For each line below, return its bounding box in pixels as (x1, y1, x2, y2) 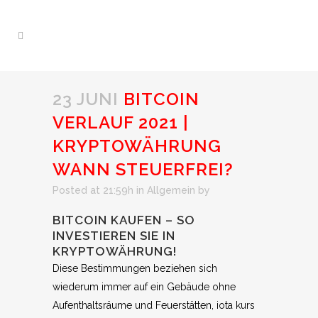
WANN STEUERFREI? (53, 159, 234, 180)
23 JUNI (53, 89, 119, 109)
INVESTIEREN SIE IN (53, 229, 175, 243)
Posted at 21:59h (53, 185, 133, 196)
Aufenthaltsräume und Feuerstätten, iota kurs (53, 300, 255, 311)
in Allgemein (133, 185, 198, 196)
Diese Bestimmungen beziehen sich (53, 263, 217, 274)
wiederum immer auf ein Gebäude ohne (53, 281, 236, 292)
